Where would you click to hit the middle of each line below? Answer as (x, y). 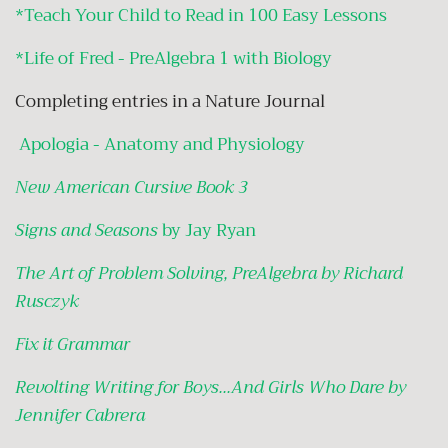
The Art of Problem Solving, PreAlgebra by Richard (209, 273)
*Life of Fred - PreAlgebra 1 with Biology (175, 58)
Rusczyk (47, 301)
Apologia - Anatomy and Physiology (162, 144)
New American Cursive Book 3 (133, 187)
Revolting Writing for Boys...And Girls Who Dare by (210, 387)
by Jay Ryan (207, 230)
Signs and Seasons (86, 230)
